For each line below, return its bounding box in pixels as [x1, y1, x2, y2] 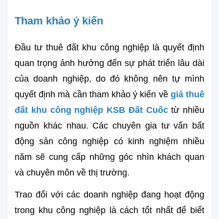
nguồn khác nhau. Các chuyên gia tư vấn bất [15, 120, 204, 131]
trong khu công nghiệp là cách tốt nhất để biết [15, 205, 204, 215]
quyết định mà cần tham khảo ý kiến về [15, 89, 171, 99]
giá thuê [170, 89, 205, 99]
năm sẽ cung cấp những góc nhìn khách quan [15, 152, 204, 162]
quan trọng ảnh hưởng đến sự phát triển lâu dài [15, 58, 204, 68]
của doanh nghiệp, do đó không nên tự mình [15, 73, 204, 84]
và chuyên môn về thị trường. [15, 167, 130, 177]
